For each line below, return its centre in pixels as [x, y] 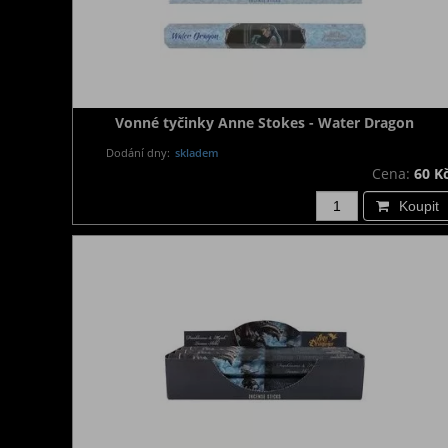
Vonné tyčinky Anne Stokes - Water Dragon [264, 122]
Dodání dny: [138, 152]
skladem [196, 152]
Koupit [419, 206]
